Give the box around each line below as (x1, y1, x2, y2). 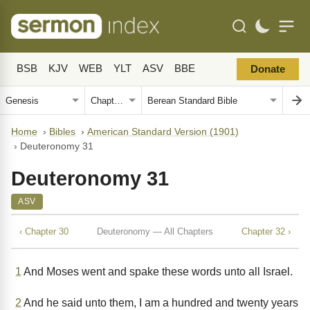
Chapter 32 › (241, 226, 291, 237)
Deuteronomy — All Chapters (97, 226, 213, 237)
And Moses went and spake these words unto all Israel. (21, 266, 293, 277)
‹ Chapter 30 (19, 226, 69, 237)
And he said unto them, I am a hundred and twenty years (21, 297, 298, 309)
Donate (250, 64, 285, 75)
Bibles (49, 127, 75, 137)
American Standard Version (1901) (87, 127, 239, 137)
